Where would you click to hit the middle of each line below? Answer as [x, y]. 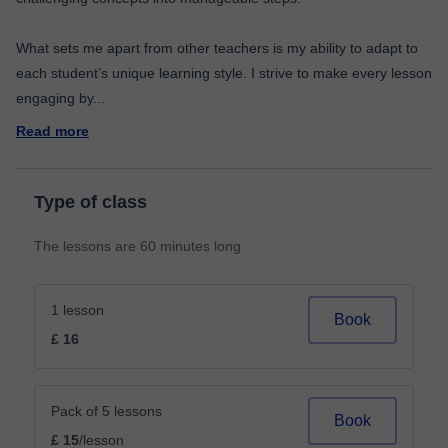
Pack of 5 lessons [106, 411]
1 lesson [77, 310]
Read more [52, 131]
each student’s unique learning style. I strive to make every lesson [224, 73]
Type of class [90, 202]
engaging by [54, 98]
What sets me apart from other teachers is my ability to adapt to [217, 48]
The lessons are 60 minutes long [137, 246]
